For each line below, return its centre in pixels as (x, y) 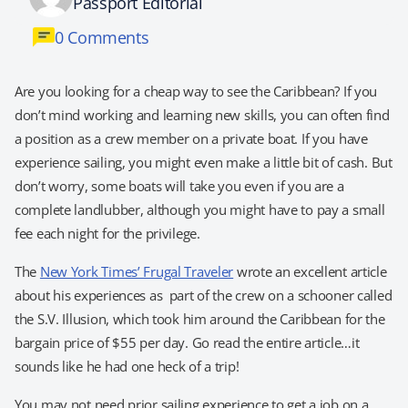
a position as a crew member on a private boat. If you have (191, 138)
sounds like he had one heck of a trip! (127, 366)
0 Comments (102, 37)
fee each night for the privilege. (107, 233)
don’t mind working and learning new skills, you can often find (202, 115)
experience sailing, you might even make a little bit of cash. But (204, 162)
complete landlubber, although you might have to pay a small (200, 209)
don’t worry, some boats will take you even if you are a (179, 186)
